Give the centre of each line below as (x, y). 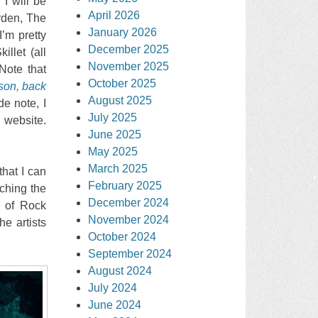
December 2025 (129, 49)
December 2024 (129, 202)
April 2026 (114, 15)
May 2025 (113, 151)
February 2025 (125, 185)
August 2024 (120, 270)
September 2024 (130, 253)
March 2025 (118, 168)
